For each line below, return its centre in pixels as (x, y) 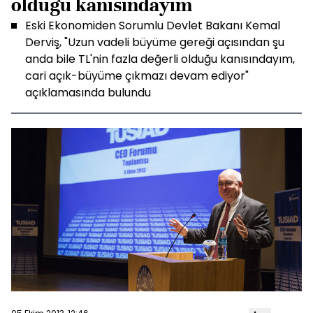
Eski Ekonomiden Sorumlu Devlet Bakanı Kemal (153, 26)
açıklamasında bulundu (88, 93)
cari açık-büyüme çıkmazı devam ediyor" (137, 76)
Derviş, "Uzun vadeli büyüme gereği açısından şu (155, 42)
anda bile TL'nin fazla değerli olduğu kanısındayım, (160, 59)
